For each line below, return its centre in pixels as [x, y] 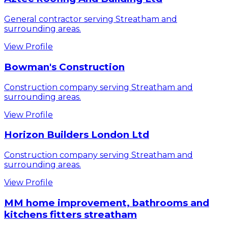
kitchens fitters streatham [70, 214]
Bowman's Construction [64, 67]
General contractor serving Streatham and [91, 19]
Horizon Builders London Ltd [77, 135]
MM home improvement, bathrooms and [107, 203]
